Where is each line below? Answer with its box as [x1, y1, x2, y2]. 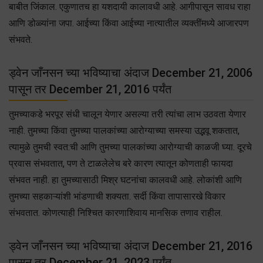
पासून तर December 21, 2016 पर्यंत [9, 82, 171, 96]
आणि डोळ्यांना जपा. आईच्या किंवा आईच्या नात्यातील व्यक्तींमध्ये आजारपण [9, 17, 249, 29]
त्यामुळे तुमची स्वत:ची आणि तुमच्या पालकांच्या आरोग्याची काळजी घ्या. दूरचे [9, 141, 252, 153]
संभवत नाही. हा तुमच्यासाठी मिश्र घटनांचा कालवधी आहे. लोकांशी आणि [9, 174, 242, 186]
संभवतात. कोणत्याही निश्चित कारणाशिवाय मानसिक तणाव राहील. [9, 207, 222, 218]
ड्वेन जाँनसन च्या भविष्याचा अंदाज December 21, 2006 [9, 65, 252, 80]
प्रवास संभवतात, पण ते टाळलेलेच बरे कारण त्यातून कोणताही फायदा [9, 157, 233, 169]
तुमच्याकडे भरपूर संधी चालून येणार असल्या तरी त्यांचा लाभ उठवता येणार [9, 108, 246, 120]
